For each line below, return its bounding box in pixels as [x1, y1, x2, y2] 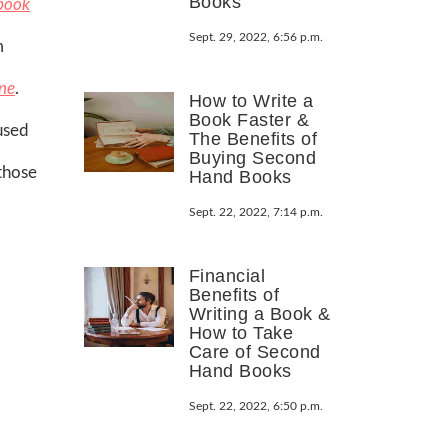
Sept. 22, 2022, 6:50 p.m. [188, 399, 323, 412]
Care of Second [188, 341, 321, 362]
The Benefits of [188, 128, 317, 149]
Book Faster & [188, 109, 309, 130]
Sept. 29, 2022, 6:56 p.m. [188, 30, 323, 43]
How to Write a [188, 90, 314, 111]
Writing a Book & [188, 303, 331, 324]
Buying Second [188, 147, 316, 168]
